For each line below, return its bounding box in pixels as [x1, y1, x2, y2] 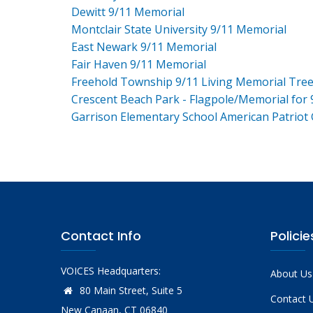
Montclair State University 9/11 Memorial [71, 21, 286, 37]
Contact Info [61, 226, 141, 245]
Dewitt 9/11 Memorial [71, 3, 184, 20]
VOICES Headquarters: [61, 263, 161, 277]
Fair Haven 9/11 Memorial [71, 56, 206, 72]
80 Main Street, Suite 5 [77, 283, 182, 297]
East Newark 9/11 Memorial [71, 38, 217, 54]
